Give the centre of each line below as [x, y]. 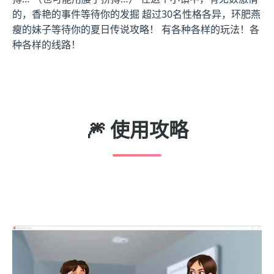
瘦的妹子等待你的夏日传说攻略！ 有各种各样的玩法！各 [136, 30]
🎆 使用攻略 [137, 130]
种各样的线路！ [46, 45]
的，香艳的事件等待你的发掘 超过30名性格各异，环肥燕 [136, 14]
